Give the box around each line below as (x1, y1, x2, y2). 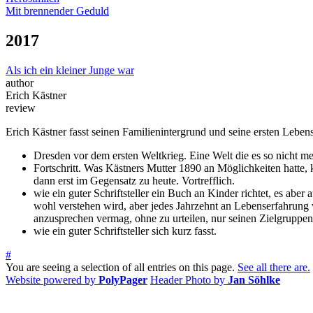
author (6, 76, 34, 89)
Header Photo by (150, 273, 225, 286)
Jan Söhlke (225, 273, 280, 286)
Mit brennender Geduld (6, 5, 109, 17)
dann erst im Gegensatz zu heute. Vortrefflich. (34, 174, 235, 187)
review (6, 101, 36, 114)
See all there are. (238, 261, 310, 273)
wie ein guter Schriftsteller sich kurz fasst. (34, 224, 217, 237)
